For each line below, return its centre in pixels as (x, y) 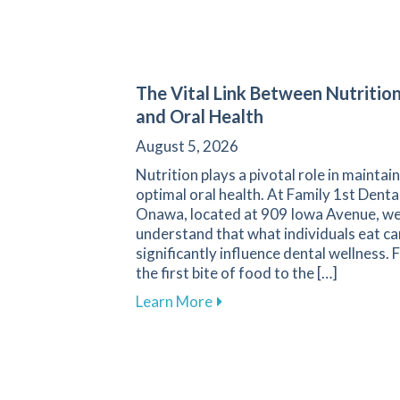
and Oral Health (200, 116)
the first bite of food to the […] (237, 272)
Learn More (174, 301)
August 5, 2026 (187, 146)
